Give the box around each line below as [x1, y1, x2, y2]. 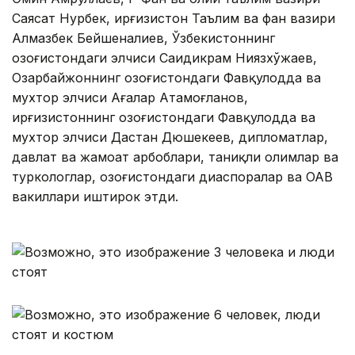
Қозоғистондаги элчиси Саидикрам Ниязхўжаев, [12, 50, 317, 67]
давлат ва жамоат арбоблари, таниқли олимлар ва [12, 149, 338, 166]
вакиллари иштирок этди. [12, 189, 178, 205]
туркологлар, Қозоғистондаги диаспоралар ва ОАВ [12, 169, 333, 185]
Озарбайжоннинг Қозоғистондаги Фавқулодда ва [12, 70, 321, 86]
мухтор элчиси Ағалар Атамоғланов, [12, 90, 248, 106]
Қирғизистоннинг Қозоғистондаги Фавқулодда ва [12, 109, 315, 126]
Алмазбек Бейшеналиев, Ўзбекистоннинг [12, 30, 275, 47]
